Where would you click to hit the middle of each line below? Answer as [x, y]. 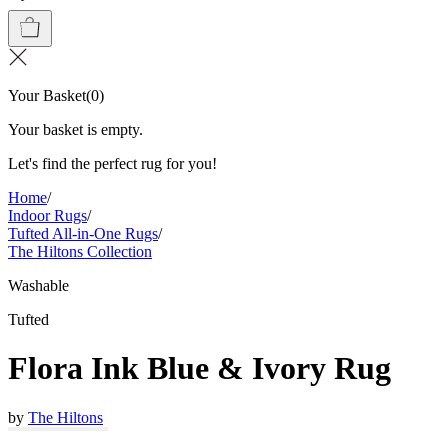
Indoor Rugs [47, 215]
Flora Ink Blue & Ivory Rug [199, 368]
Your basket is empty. [75, 129]
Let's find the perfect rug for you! [112, 163]
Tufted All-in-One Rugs [83, 233]
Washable [38, 285]
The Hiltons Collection [80, 251]
